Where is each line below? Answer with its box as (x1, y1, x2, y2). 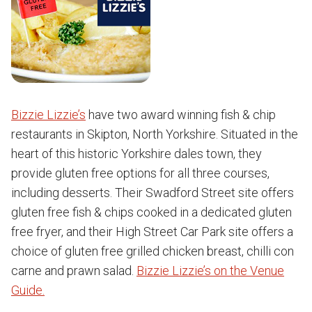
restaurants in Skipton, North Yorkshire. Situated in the (11, 127, 298, 141)
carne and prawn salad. (11, 263, 136, 278)
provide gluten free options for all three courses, (11, 166, 270, 180)
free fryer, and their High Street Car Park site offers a (11, 224, 293, 239)
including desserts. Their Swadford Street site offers (11, 185, 294, 200)
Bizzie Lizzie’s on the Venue (136, 263, 284, 278)
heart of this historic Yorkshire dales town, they (11, 146, 262, 161)
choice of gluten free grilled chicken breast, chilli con (11, 244, 294, 258)
